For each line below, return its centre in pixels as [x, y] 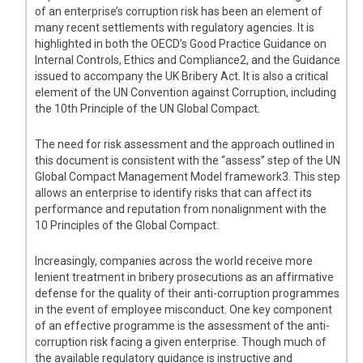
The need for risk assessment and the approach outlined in [185, 145]
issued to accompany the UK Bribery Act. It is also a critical [182, 77]
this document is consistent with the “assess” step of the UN [188, 161]
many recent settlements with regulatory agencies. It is [175, 28]
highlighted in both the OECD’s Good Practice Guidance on [181, 44]
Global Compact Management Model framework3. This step [188, 177]
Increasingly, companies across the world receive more [174, 261]
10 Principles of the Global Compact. [127, 226]
